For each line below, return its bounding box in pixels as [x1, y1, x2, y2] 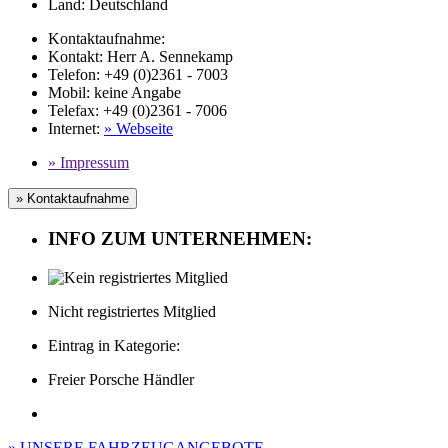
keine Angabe [94, 84, 181, 102]
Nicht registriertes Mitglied [48, 302, 216, 320]
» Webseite [104, 120, 173, 138]
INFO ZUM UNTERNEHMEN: [48, 228, 312, 250]
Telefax [48, 102, 95, 120]
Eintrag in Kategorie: [48, 336, 180, 354]
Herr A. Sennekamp [103, 48, 233, 66]
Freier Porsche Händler [48, 370, 194, 388]
